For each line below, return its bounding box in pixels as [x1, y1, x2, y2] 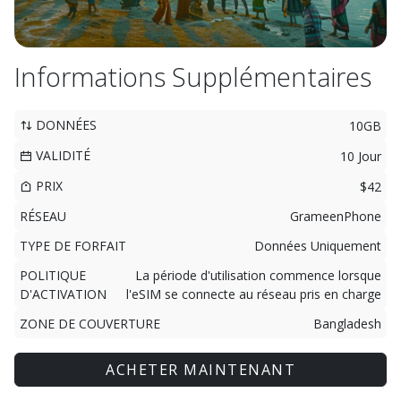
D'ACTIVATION [20, 286, 107, 303]
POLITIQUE [20, 267, 86, 284]
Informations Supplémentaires [14, 59, 371, 94]
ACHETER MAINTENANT [106, 360, 295, 380]
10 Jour [340, 147, 381, 165]
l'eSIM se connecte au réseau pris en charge [126, 286, 381, 303]
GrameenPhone [290, 208, 381, 225]
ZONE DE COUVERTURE [20, 315, 160, 332]
